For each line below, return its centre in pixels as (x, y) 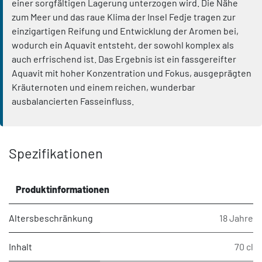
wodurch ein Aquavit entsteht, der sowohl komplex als (123, 45)
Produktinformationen (63, 189)
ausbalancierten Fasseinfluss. (73, 101)
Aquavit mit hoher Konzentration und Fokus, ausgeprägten (132, 73)
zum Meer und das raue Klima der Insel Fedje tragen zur (124, 17)
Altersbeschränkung (51, 218)
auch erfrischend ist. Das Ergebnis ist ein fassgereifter (124, 59)
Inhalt (20, 247)
